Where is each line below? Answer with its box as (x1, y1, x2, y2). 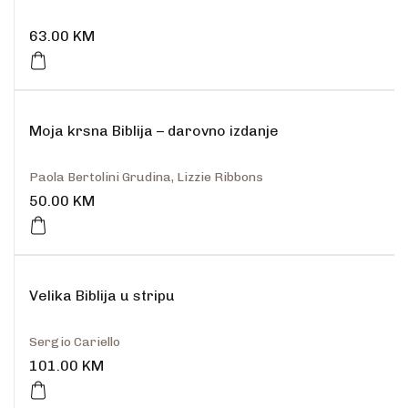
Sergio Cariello (29, 334, 120, 351)
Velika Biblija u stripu (29, 287, 175, 305)
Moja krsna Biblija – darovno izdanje (29, 122, 279, 140)
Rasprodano (36, 97, 113, 113)
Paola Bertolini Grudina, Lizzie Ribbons (29, 169, 263, 186)
